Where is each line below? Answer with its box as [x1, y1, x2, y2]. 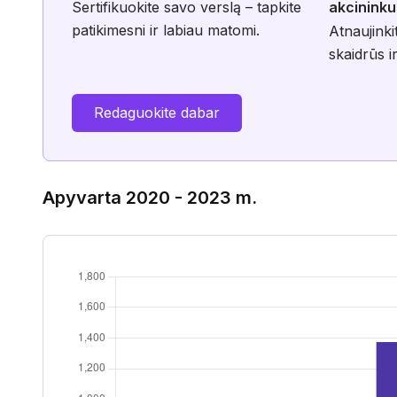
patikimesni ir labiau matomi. [72, 21, 260, 39]
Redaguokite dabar [94, 104, 220, 121]
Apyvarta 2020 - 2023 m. [43, 187, 257, 208]
